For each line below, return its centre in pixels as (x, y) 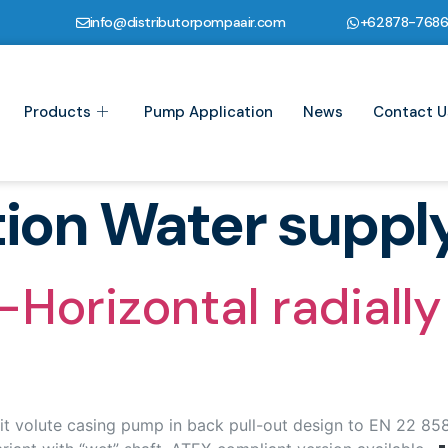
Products (57, 112)
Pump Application (208, 112)
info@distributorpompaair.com (187, 22)
